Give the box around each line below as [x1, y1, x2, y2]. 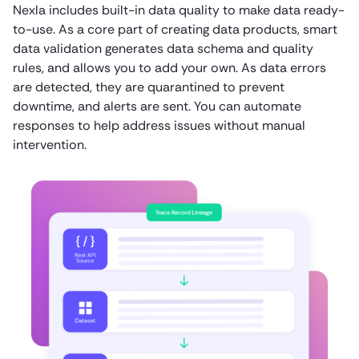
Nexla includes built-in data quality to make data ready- [13, 2, 345, 19]
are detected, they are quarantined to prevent [13, 79, 284, 96]
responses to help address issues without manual [13, 117, 305, 135]
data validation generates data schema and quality [13, 40, 313, 58]
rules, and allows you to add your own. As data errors [13, 59, 326, 77]
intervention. [13, 136, 87, 154]
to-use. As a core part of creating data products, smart [13, 21, 337, 38]
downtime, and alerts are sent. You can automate [13, 98, 301, 115]
